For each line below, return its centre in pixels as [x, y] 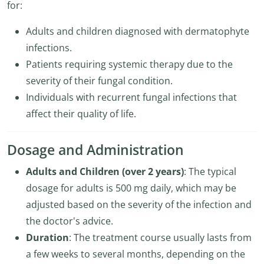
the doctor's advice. [70, 221]
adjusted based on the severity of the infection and [139, 204]
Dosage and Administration [95, 150]
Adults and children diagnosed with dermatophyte [138, 31]
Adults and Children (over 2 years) [105, 171]
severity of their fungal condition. [99, 81]
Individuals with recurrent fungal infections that [131, 97]
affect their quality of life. [81, 114]
